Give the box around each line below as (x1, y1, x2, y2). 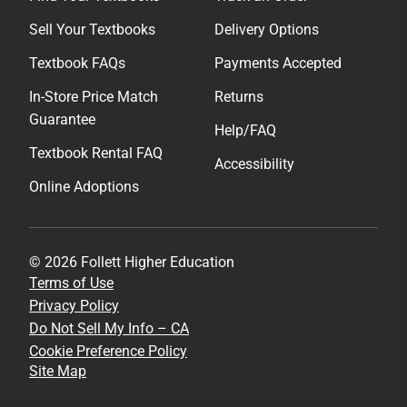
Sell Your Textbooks (29, 20, 155, 38)
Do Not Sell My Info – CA (29, 319, 189, 337)
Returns (214, 87, 263, 105)
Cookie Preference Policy (29, 342, 187, 360)
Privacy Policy (29, 296, 119, 314)
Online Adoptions (29, 177, 139, 195)
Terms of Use (29, 273, 114, 292)
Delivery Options (214, 20, 319, 38)
